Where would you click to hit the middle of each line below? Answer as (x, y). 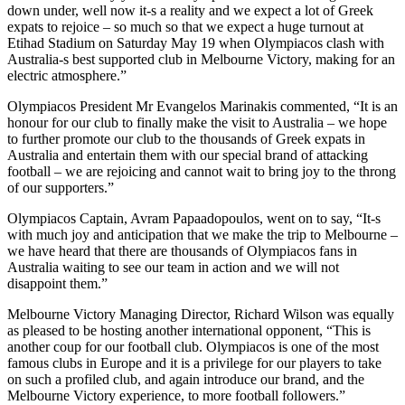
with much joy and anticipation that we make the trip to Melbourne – (202, 234)
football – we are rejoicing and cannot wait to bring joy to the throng (202, 171)
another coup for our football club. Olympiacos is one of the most (193, 346)
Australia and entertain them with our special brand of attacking (188, 155)
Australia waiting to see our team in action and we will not (173, 267)
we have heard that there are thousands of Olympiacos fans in (182, 250)
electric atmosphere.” (67, 75)
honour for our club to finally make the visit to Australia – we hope (197, 122)
